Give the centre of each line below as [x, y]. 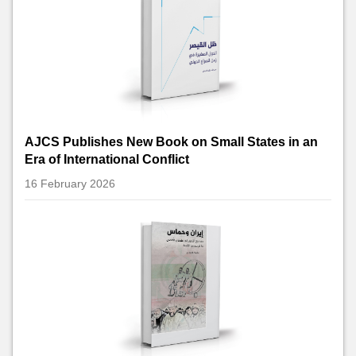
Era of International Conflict [107, 159]
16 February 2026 [70, 184]
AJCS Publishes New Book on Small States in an [171, 141]
